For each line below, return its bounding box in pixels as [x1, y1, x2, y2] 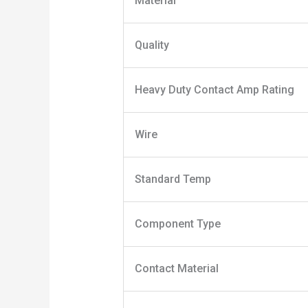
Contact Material [134, 262, 219, 276]
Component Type [134, 217, 221, 231]
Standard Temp [134, 173, 211, 186]
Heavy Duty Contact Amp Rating [134, 83, 294, 97]
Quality [134, 38, 169, 52]
